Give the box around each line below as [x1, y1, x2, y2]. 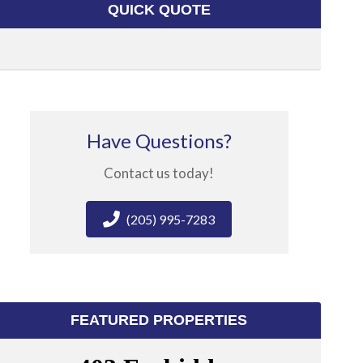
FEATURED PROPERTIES [70, 312, 248, 328]
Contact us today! [104, 164, 215, 181]
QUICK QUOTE [107, 2, 211, 18]
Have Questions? [86, 129, 232, 152]
